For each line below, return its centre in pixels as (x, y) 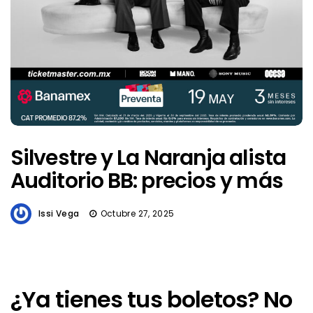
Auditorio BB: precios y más (147, 181)
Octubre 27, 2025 (137, 213)
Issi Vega (59, 213)
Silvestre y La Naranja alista (148, 158)
